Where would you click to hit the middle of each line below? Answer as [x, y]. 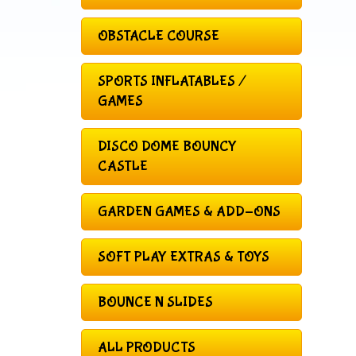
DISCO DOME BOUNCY [167, 146]
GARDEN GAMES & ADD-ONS [189, 211]
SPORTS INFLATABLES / [172, 81]
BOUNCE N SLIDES [155, 302]
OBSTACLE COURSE [159, 36]
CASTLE [123, 166]
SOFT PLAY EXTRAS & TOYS [184, 257]
